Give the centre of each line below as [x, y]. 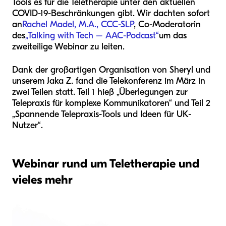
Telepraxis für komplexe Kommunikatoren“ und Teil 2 [111, 103]
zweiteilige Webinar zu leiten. [68, 46]
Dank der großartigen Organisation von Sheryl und [111, 70]
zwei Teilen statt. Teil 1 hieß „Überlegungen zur [100, 92]
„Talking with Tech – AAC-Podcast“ [92, 35]
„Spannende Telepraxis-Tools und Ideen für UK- [102, 114]
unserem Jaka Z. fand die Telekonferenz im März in [109, 81]
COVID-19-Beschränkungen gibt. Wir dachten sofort [111, 13]
